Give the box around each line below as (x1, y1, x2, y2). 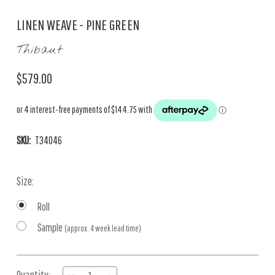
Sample (37, 221, 64, 234)
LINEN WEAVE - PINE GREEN (17, 16, 139, 33)
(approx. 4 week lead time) (64, 223, 141, 233)
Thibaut (17, 42, 62, 58)
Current (17, 257, 45, 270)
